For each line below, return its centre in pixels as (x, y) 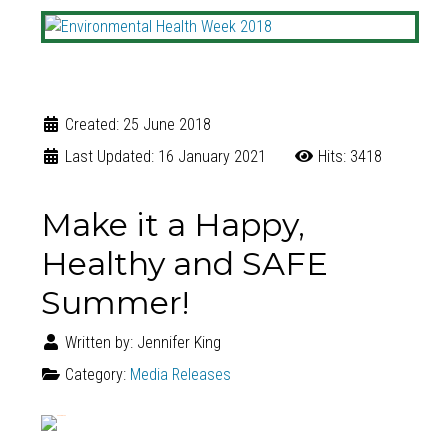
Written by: (98, 342)
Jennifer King (178, 342)
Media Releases (180, 374)
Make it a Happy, (172, 224)
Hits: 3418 (349, 156)
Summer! (114, 302)
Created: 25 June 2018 (137, 124)
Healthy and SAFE (184, 263)
